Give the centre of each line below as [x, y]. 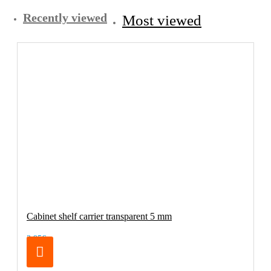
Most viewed [162, 20]
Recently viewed [65, 17]
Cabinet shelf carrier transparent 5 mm [99, 216]
